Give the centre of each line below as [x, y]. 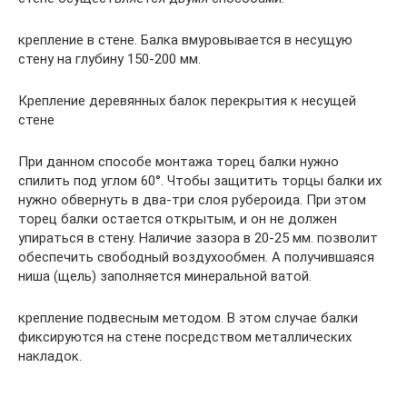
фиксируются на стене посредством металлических [185, 337]
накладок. [50, 356]
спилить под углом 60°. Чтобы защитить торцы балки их [200, 180]
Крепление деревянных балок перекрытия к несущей [187, 100]
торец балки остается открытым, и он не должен [178, 218]
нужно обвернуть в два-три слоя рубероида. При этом [192, 199]
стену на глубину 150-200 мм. [109, 59]
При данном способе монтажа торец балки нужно [179, 161]
